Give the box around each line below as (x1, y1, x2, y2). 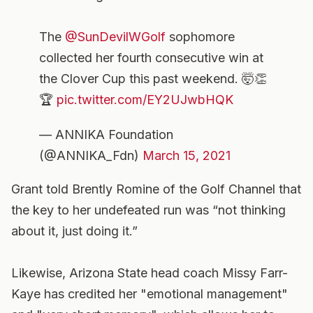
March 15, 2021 (143, 148, 231, 163)
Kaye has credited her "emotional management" (11, 286, 288, 301)
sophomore (166, 29, 235, 44)
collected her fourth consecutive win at (39, 50, 263, 65)
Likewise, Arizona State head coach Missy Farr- (11, 265, 288, 280)
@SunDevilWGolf (65, 29, 166, 44)
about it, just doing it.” (11, 224, 138, 238)
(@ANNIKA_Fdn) (39, 148, 143, 163)
